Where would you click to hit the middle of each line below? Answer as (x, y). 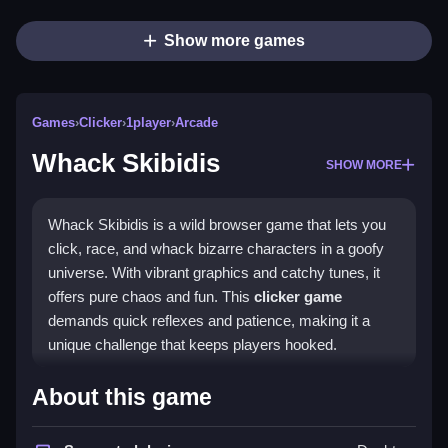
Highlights (97, 386)
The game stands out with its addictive (174, 427)
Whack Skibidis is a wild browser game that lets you (217, 225)
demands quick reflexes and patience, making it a (209, 321)
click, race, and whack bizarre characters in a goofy (216, 249)
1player (148, 123)
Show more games (234, 41)
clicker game (298, 297)
